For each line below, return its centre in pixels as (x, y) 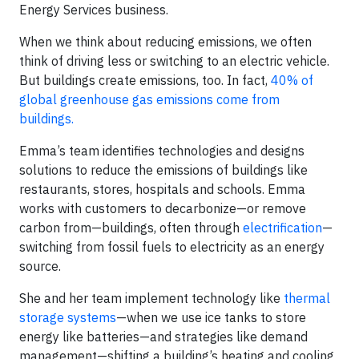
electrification (282, 228)
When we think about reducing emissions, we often (165, 42)
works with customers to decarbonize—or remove (163, 208)
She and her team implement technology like (151, 298)
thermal (307, 298)
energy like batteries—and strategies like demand (163, 337)
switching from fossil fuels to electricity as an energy (172, 247)
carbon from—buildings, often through (131, 228)
